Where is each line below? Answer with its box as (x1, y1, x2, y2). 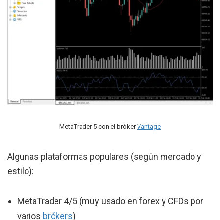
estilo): (7, 166, 34, 177)
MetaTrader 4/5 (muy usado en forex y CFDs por (17, 196, 203, 207)
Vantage (137, 123, 161, 131)
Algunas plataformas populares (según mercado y (7, 151, 201, 162)
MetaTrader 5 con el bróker (59, 123, 137, 131)
